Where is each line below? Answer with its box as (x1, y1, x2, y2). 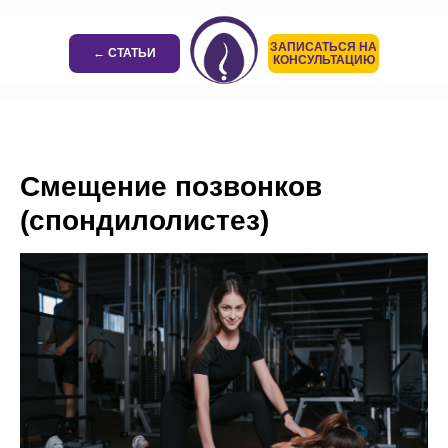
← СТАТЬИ (93, 46, 156, 60)
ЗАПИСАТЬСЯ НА (270, 39, 377, 54)
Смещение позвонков (20, 171, 322, 202)
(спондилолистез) (20, 205, 269, 236)
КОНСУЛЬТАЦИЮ (272, 52, 375, 67)
